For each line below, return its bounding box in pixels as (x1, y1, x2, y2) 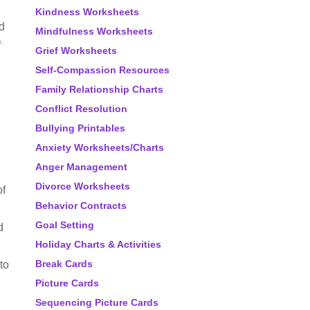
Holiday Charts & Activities (35, 239, 161, 250)
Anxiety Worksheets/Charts (35, 142, 164, 153)
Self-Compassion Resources (35, 64, 170, 75)
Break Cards (35, 258, 93, 269)
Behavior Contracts (35, 200, 127, 211)
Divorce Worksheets (35, 181, 130, 192)
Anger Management (35, 161, 127, 172)
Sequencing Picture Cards (35, 297, 158, 308)
